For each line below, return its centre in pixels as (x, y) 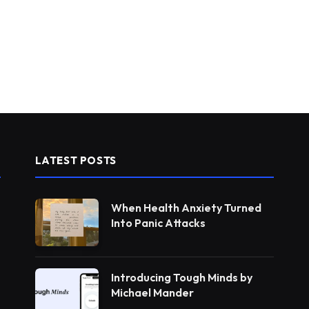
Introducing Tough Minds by (181, 277)
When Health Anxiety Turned (186, 207)
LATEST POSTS (76, 160)
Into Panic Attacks (158, 222)
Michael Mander (152, 292)
